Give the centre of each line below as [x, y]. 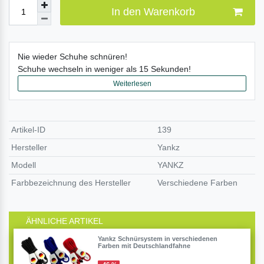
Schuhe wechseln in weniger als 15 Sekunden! [104, 69]
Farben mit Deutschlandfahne [144, 246]
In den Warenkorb [153, 11]
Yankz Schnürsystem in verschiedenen [157, 239]
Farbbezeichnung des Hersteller [71, 183]
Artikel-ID [29, 130]
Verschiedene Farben [198, 183]
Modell [24, 165]
